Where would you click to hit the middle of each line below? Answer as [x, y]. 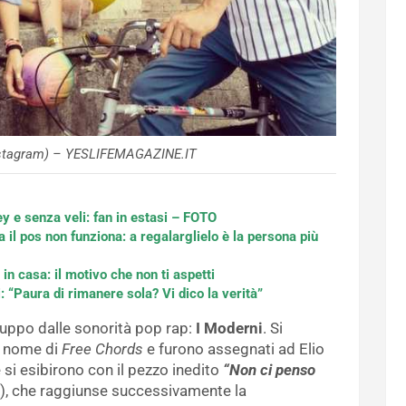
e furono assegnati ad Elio [234, 349]
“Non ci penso [269, 370]
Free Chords [102, 349]
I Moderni [227, 329]
